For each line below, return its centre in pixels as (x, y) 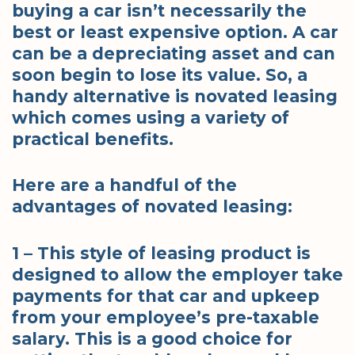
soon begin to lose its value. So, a (160, 74)
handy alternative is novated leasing (175, 96)
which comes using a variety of (151, 117)
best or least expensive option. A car (175, 32)
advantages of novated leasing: (152, 207)
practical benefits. (93, 139)
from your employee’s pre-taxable (166, 317)
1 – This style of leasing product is (161, 253)
